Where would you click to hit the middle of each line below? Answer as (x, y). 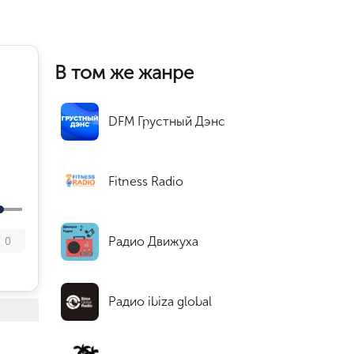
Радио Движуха (153, 242)
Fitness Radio (146, 182)
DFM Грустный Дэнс (167, 122)
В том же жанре (124, 72)
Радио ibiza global (160, 302)
